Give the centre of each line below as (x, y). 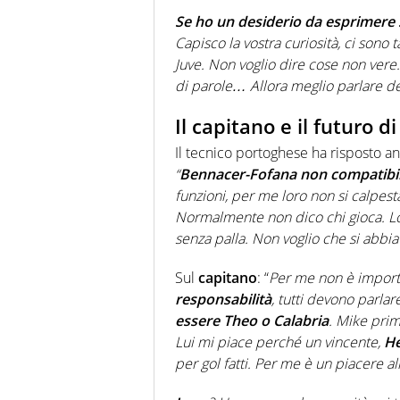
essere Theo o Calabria (252, 321)
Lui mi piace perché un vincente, (278, 342)
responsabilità (223, 300)
